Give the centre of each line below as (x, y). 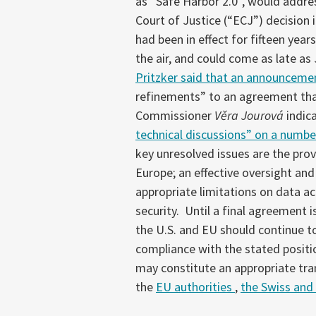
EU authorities (195, 286)
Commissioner (175, 115)
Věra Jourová (249, 115)
